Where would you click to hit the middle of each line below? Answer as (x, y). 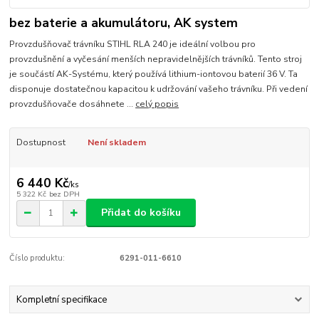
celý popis (157, 104)
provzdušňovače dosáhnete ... (73, 104)
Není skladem (116, 143)
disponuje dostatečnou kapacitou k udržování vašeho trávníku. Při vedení (159, 89)
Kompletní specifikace (61, 299)
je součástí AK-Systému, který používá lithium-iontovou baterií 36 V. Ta (154, 74)
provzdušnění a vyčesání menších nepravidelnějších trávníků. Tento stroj (156, 59)
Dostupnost (41, 143)
